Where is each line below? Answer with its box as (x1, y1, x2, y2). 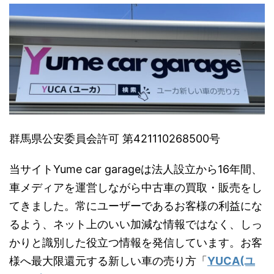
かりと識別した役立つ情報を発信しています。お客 (9, 235, 262, 249)
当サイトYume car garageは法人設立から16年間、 (9, 162, 262, 176)
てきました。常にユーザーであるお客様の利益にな (9, 199, 262, 212)
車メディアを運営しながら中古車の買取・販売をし (9, 180, 262, 194)
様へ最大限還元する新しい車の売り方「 (9, 254, 207, 267)
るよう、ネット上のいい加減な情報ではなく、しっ (9, 217, 262, 231)
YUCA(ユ (207, 254, 255, 267)
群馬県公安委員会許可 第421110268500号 (9, 131, 220, 145)
